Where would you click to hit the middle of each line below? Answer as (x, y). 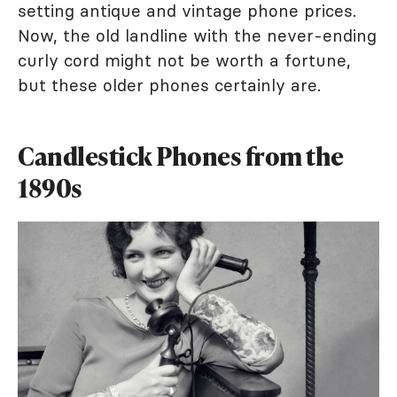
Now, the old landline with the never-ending (197, 35)
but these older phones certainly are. (169, 85)
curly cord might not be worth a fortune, (184, 60)
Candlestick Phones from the (181, 156)
